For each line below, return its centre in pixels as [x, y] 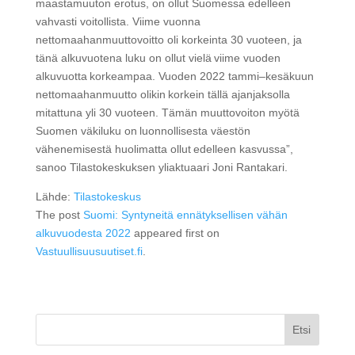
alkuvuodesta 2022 [83, 233]
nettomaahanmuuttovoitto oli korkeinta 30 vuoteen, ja [168, 40]
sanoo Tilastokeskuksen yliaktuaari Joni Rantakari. [161, 168]
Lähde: [54, 197]
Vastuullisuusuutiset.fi [89, 252]
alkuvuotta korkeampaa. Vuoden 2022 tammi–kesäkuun [174, 76]
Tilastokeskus [107, 197]
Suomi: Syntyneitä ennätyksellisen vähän [185, 215]
